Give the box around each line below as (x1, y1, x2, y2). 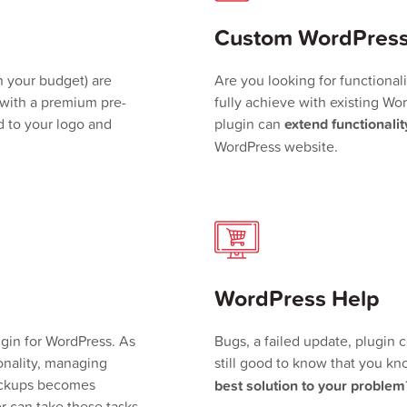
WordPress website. (214, 136, 338, 156)
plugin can (214, 114, 284, 134)
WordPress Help (214, 282, 380, 314)
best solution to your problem (214, 375, 405, 396)
